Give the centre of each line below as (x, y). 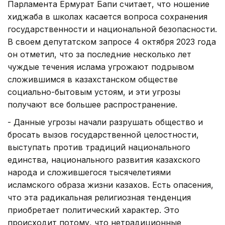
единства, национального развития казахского (104, 159)
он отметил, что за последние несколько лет (99, 54)
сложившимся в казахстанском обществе (93, 79)
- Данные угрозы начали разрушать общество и (105, 122)
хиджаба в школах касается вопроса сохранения (107, 16)
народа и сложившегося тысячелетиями (89, 172)
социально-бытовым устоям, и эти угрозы (94, 92)
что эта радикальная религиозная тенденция (99, 197)
